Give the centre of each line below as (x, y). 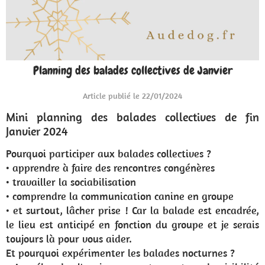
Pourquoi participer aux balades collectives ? (110, 153)
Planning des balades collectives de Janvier (132, 70)
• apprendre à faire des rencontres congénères (110, 168)
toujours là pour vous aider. (70, 239)
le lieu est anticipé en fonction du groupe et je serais (132, 224)
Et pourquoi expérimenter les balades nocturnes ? (122, 253)
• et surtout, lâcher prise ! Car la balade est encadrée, (132, 210)
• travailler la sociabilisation (71, 182)
